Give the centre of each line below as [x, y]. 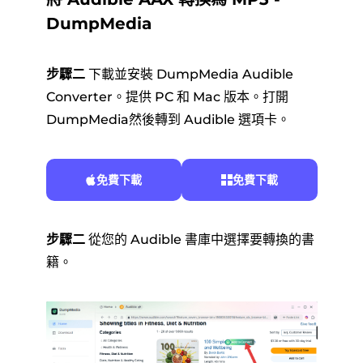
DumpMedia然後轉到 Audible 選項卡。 [168, 120]
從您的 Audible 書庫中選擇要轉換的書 [199, 239]
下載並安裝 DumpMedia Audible [189, 74]
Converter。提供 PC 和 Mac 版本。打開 [167, 97]
